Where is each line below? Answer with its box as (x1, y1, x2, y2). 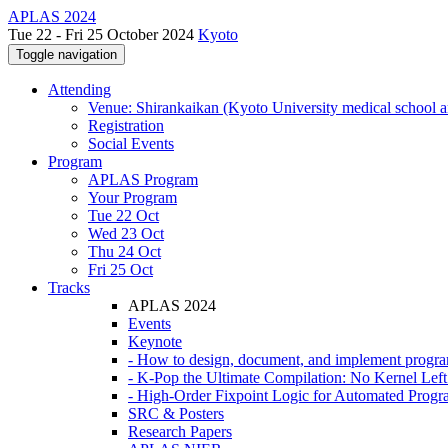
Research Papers (128, 423, 232, 440)
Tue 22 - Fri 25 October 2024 (8, 26, 198, 43)
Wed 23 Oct (88, 225, 164, 242)
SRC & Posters (128, 405, 224, 422)
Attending (48, 81, 111, 98)
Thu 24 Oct (88, 243, 161, 260)
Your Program (88, 189, 177, 206)
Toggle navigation (16, 47, 117, 62)
